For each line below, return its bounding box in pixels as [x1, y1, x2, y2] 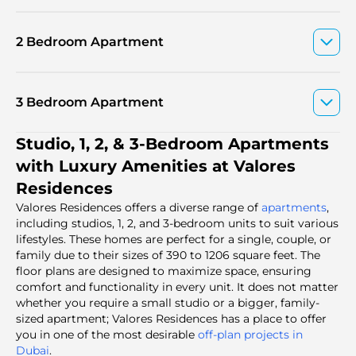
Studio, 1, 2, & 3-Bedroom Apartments [16, 133, 329, 153]
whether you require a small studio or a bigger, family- [16, 295, 319, 310]
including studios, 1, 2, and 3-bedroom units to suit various [16, 215, 339, 230]
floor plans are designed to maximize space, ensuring [16, 263, 311, 278]
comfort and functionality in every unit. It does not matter [16, 279, 339, 294]
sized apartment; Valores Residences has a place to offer [16, 311, 327, 326]
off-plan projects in [198, 327, 303, 342]
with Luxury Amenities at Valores [16, 156, 296, 176]
